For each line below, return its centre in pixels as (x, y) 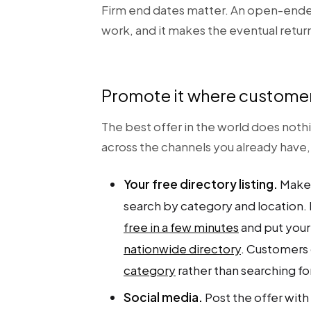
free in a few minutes (181, 227)
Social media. (163, 297)
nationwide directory (182, 249)
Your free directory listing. (201, 184)
